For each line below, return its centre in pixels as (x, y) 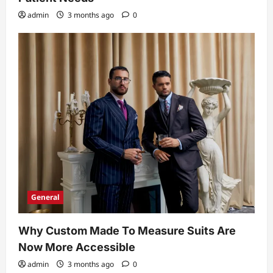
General (45, 197)
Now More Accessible (77, 247)
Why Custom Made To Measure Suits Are (127, 230)
